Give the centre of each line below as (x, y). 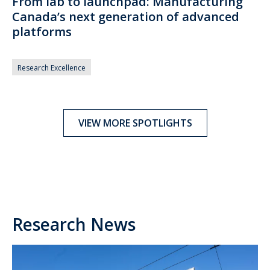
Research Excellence (52, 68)
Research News (74, 224)
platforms (42, 32)
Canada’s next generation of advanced (126, 17)
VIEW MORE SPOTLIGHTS (135, 123)
